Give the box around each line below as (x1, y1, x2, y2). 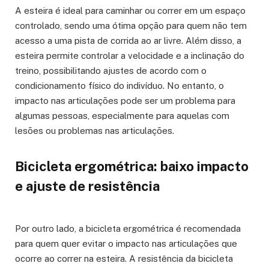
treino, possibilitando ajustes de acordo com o (15, 65, 207, 76)
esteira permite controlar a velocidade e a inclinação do (15, 50, 244, 61)
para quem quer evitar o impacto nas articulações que (15, 238, 237, 249)
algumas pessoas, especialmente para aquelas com (15, 110, 229, 121)
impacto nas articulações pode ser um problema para (15, 95, 235, 106)
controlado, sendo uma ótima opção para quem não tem (15, 20, 247, 31)
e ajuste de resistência (15, 178, 160, 194)
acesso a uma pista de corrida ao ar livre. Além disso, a (15, 35, 241, 46)
